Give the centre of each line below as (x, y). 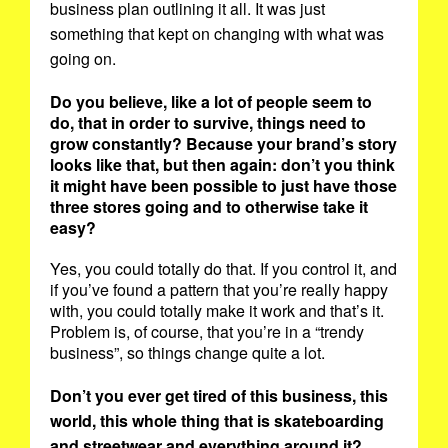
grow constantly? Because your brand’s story (223, 144)
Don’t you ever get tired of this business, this (219, 396)
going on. (85, 59)
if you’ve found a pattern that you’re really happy (219, 290)
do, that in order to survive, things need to (208, 123)
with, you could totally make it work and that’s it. (217, 311)
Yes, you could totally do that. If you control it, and (223, 269)
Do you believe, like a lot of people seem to (211, 102)
